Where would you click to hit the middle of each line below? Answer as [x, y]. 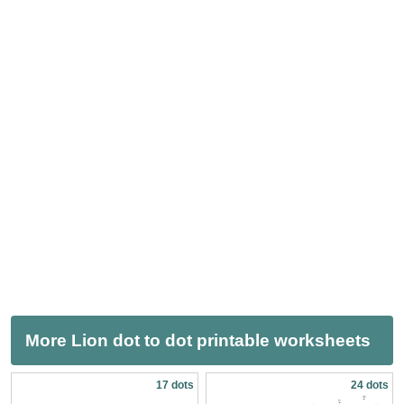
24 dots [370, 385]
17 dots [175, 385]
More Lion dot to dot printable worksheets [198, 340]
